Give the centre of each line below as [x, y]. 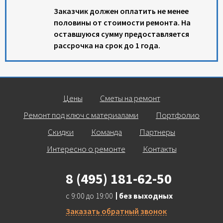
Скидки [61, 132]
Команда [107, 132]
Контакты [160, 149]
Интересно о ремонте [86, 149]
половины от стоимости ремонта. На [122, 22]
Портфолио [178, 115]
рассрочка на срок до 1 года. [107, 45]
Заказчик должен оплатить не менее [121, 11]
